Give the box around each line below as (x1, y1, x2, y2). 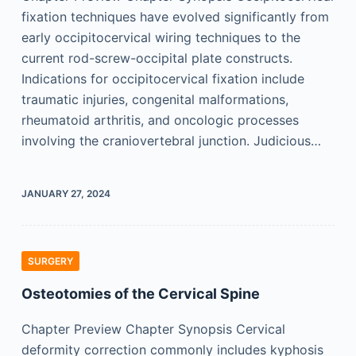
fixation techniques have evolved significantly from (21, 9, 329, 25)
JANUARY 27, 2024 (21, 188, 110, 199)
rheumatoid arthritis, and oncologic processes (21, 112, 299, 128)
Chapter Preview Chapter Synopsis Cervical (21, 321, 285, 337)
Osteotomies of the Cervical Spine (21, 285, 260, 302)
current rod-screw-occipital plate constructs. (21, 50, 292, 66)
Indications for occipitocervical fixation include (21, 71, 304, 87)
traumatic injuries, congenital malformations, (21, 91, 288, 107)
